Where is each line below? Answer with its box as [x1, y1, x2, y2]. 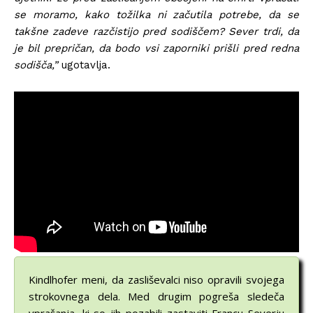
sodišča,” [14, 58, 61, 71]
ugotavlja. [61, 58, 110, 71]
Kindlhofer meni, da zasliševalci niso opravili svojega [29, 272, 284, 287]
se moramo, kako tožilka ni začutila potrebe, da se [14, 8, 299, 21]
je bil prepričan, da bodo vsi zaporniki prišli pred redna [14, 41, 299, 54]
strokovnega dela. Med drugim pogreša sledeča [29, 289, 284, 304]
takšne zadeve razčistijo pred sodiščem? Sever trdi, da [14, 24, 299, 38]
